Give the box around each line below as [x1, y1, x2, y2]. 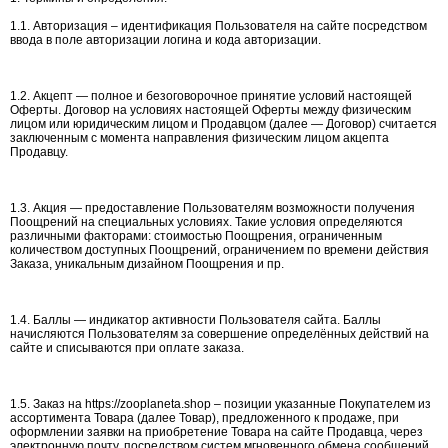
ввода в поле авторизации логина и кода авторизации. [10, 33, 321, 47]
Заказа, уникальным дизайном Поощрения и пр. [10, 257, 284, 271]
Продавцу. [10, 145, 68, 159]
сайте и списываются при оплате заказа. [10, 341, 244, 355]
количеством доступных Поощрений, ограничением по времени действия [10, 243, 429, 257]
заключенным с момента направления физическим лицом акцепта [10, 131, 389, 145]
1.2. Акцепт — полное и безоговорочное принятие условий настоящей [10, 89, 412, 103]
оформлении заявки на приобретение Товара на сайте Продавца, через [10, 425, 423, 439]
